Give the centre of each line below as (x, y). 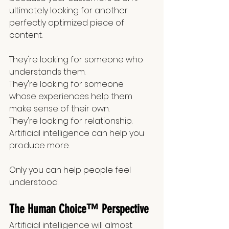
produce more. (39, 146)
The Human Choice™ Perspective (79, 209)
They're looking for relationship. (71, 121)
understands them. (47, 72)
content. (26, 35)
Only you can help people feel (71, 170)
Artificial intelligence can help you (78, 133)
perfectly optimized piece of (68, 23)
